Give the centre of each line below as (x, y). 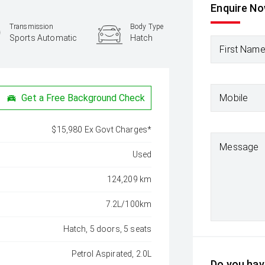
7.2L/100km (129, 204)
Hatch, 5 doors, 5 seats (107, 229)
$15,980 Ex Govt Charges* (102, 130)
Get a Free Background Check (83, 98)
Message (239, 147)
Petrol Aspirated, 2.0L (112, 254)
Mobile (234, 98)
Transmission (31, 26)
